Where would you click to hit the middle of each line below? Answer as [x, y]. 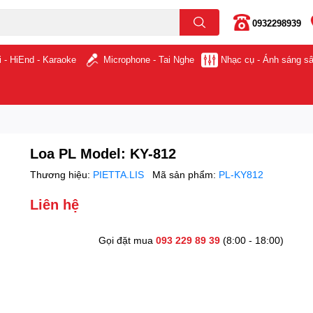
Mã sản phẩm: [186, 174]
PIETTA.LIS [120, 174]
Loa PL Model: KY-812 [103, 153]
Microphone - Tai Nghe [148, 59]
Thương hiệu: [62, 174]
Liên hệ [55, 204]
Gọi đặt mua [127, 240]
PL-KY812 [241, 174]
